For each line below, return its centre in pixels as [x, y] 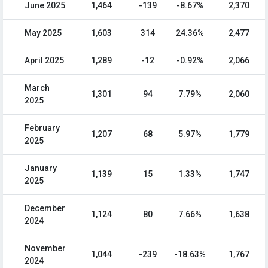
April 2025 [44, 61]
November [45, 249]
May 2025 [43, 33]
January [41, 168]
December [45, 208]
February [42, 128]
